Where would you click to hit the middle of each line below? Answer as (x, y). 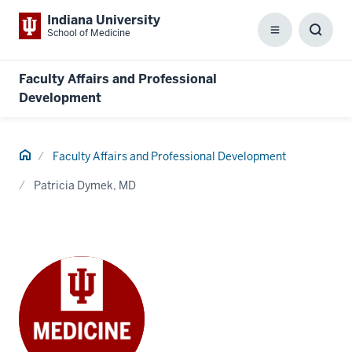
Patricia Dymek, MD (85, 185)
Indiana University (104, 20)
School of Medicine (89, 33)
